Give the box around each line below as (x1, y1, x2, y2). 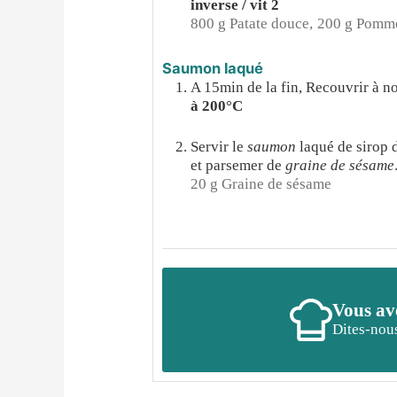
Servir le (191, 138, 248, 156)
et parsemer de (191, 157, 286, 175)
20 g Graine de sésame (191, 175, 332, 193)
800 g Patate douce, (191, 15, 314, 33)
